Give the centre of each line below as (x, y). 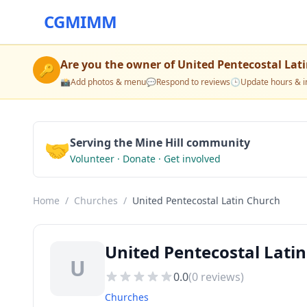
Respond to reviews (193, 82)
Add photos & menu (108, 82)
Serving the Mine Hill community (160, 143)
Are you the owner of (119, 64)
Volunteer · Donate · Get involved (145, 159)
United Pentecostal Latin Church (206, 200)
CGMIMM (81, 22)
